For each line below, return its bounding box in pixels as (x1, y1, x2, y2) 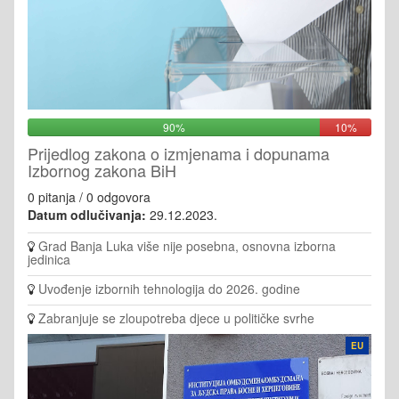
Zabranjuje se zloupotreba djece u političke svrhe (38, 308, 314, 327)
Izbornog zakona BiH (28, 158, 176, 182)
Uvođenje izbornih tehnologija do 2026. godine (38, 279, 300, 297)
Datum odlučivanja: (28, 205, 146, 224)
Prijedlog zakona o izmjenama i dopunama (28, 141, 330, 165)
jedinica (28, 249, 70, 268)
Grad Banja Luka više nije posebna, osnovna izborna (38, 236, 336, 255)
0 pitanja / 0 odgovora (28, 187, 151, 206)
